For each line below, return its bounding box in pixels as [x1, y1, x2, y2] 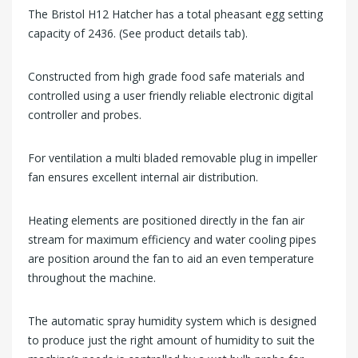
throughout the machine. [28, 270, 156, 286]
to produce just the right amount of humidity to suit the [28, 332, 315, 348]
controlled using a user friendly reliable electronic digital [28, 88, 313, 104]
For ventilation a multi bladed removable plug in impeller [28, 150, 317, 166]
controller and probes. [28, 107, 141, 123]
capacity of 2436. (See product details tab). [28, 26, 248, 42]
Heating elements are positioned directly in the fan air [28, 213, 304, 229]
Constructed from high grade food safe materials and [28, 69, 304, 85]
